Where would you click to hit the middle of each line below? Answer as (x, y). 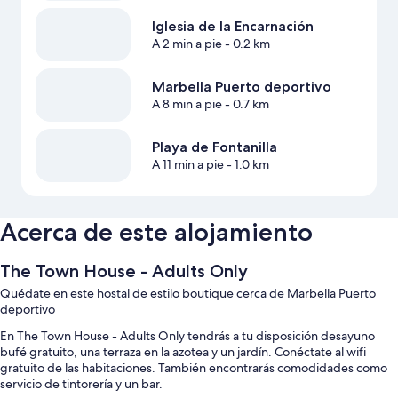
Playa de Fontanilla (214, 147)
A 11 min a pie (187, 165)
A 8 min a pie (187, 104)
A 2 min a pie (187, 44)
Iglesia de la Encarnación (232, 27)
